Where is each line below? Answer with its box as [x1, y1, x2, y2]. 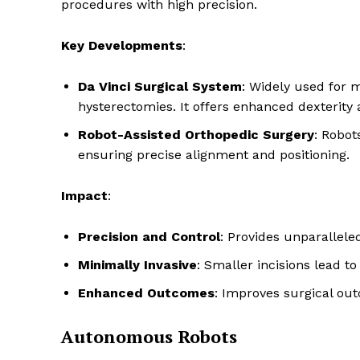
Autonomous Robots [61, 325, 237, 349]
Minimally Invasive [78, 257, 197, 273]
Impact [61, 188, 108, 204]
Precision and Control [78, 229, 220, 245]
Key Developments [61, 38, 182, 54]
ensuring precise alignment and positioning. [78, 147, 350, 163]
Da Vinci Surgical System [78, 79, 242, 95]
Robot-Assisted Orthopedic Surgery [78, 127, 314, 143]
